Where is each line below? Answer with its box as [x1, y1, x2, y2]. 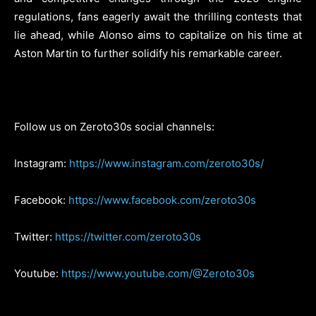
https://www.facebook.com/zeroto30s [68, 193, 256, 207]
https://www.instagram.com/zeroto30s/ [69, 156, 264, 170]
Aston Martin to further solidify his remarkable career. [14, 46, 282, 60]
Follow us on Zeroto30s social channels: [14, 119, 214, 133]
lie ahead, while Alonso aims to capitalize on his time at [14, 28, 302, 42]
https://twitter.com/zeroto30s [55, 229, 201, 243]
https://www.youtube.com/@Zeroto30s [61, 266, 255, 280]
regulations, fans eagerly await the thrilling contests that [14, 9, 302, 23]
